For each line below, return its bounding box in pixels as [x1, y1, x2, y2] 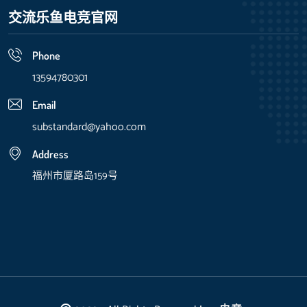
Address [32, 147, 69, 161]
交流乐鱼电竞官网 [8, 8, 118, 26]
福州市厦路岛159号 [32, 167, 118, 184]
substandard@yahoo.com [32, 117, 146, 136]
